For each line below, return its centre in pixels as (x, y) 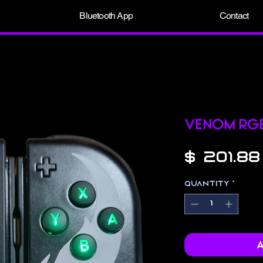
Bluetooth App (106, 16)
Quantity (207, 184)
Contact (234, 16)
